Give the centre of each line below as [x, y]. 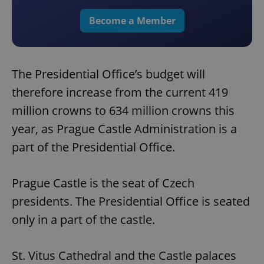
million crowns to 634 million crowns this [123, 111]
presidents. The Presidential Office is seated [131, 202]
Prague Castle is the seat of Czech [103, 183]
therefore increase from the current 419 [120, 93]
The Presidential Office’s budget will [108, 74]
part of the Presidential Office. [93, 147]
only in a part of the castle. [83, 220]
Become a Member [132, 21]
